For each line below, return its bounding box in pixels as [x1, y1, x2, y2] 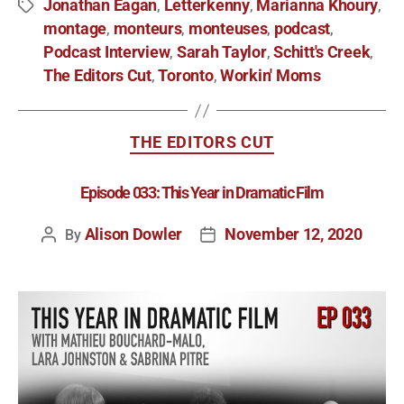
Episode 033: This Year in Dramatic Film [80, 183, 324, 202]
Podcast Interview [43, 43, 170, 62]
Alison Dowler [84, 225, 183, 243]
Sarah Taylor [176, 43, 267, 62]
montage [43, 20, 107, 39]
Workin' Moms [220, 67, 321, 86]
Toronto [158, 67, 214, 86]
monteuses [188, 20, 268, 39]
